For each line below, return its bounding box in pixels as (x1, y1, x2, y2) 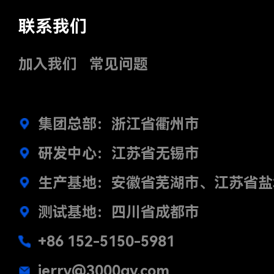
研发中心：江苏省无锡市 (38, 144, 199, 162)
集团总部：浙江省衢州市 (38, 115, 199, 133)
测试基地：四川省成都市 (38, 203, 199, 221)
